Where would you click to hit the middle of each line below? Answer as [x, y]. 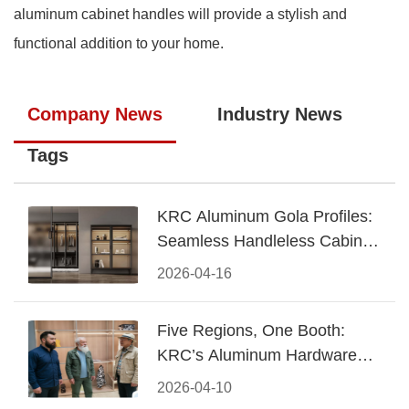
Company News [95, 114]
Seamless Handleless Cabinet [267, 241]
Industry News [280, 114]
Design [183, 266]
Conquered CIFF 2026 [239, 380]
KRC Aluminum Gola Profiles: [265, 216]
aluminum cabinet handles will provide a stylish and [180, 14]
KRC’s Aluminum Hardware [257, 355]
